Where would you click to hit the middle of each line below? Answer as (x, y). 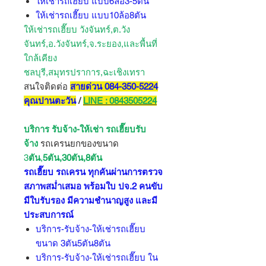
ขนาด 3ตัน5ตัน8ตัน (73, 243)
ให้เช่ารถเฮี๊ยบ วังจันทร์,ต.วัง (77, 29)
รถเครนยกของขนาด (78, 143)
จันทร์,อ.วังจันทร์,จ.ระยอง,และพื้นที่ (91, 44)
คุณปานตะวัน (50, 101)
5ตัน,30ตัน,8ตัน (72, 158)
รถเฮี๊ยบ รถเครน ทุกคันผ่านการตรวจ (93, 172)
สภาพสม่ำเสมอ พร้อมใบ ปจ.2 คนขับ (93, 186)
